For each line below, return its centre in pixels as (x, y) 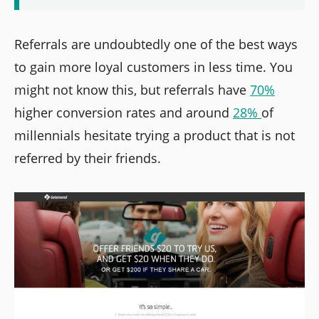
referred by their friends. (88, 158)
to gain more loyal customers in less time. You (153, 67)
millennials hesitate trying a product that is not (155, 136)
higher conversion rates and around (124, 113)
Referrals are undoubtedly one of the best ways (156, 45)
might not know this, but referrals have (132, 90)
